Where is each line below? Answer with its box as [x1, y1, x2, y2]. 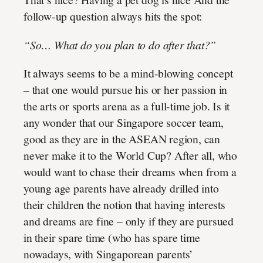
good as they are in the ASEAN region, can [23, 130, 220, 147]
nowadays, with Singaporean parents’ [23, 245, 194, 262]
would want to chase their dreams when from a [23, 163, 237, 180]
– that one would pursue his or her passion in [23, 81, 228, 97]
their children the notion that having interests [23, 196, 225, 213]
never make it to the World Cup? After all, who [23, 147, 237, 163]
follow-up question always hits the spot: [23, 8, 203, 25]
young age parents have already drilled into [23, 180, 219, 196]
